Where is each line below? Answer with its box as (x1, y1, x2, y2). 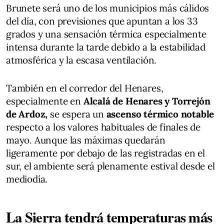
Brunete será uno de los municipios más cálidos (6, 1, 209, 14)
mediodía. (6, 172, 48, 185)
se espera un (47, 107, 106, 120)
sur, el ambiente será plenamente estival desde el (6, 159, 215, 172)
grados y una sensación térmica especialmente (6, 27, 206, 40)
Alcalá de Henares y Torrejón (83, 94, 210, 107)
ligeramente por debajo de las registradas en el (6, 146, 205, 159)
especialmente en (6, 94, 83, 107)
